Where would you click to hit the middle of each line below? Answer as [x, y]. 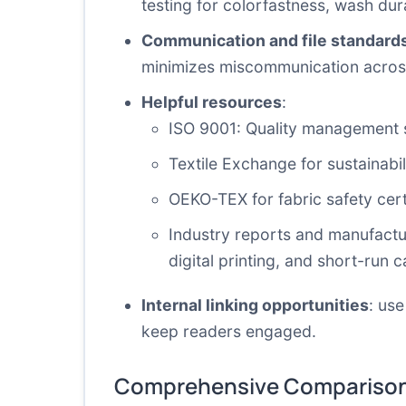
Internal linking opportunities [255, 305]
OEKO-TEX [208, 199]
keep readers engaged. [229, 331]
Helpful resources [212, 102]
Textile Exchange [232, 164]
